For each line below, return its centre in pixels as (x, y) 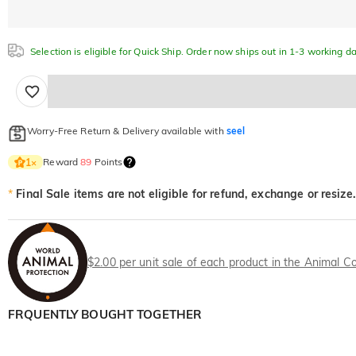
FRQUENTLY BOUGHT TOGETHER (105, 315)
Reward (62, 162)
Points (107, 162)
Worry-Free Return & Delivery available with (127, 131)
